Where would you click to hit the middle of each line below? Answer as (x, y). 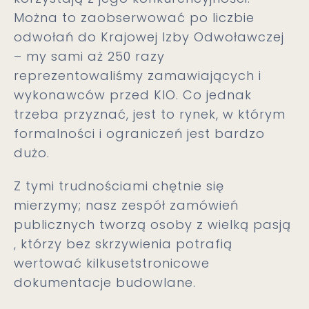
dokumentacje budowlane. (105, 282)
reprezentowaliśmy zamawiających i (138, 76)
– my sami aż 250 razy (89, 56)
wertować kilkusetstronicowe (112, 263)
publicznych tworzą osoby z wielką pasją (152, 225)
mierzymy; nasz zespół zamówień (126, 205)
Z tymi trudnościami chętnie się (119, 186)
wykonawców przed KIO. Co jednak (133, 95)
